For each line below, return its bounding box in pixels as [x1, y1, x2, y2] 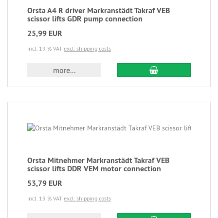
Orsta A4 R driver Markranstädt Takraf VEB [27, 5, 170, 16]
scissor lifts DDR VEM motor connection [27, 163, 161, 174]
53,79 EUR [27, 178, 62, 188]
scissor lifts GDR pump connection [27, 14, 143, 24]
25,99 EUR [27, 28, 62, 38]
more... [53, 65, 75, 75]
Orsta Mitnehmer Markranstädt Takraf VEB [27, 155, 169, 165]
